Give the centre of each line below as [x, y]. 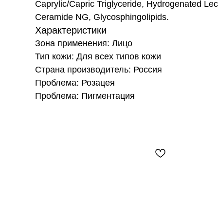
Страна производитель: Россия [99, 70]
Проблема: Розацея [75, 83]
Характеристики [71, 30]
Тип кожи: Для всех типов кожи [98, 56]
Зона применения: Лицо [84, 43]
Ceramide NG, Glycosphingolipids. [102, 17]
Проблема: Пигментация [85, 96]
